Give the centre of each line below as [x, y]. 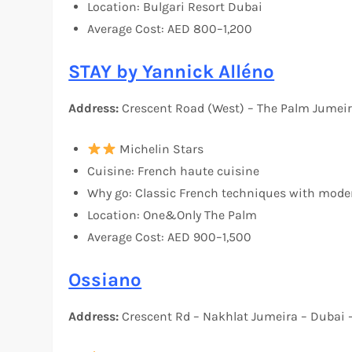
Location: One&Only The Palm [172, 215]
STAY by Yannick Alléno [172, 72]
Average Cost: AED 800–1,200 [170, 29]
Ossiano [105, 280]
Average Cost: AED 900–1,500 [170, 237]
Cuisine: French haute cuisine [174, 171]
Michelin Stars [159, 149]
